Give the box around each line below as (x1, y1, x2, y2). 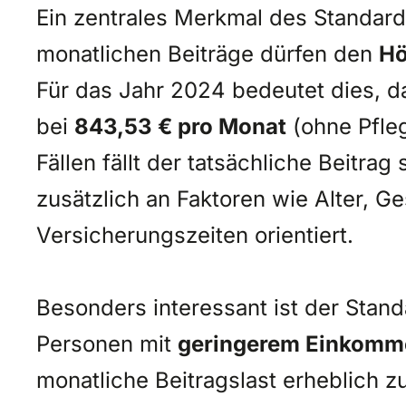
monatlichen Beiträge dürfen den (36, 39, 379, 66)
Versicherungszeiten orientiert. (36, 220, 353, 247)
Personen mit (36, 329, 178, 356)
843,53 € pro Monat (74, 111, 286, 139)
